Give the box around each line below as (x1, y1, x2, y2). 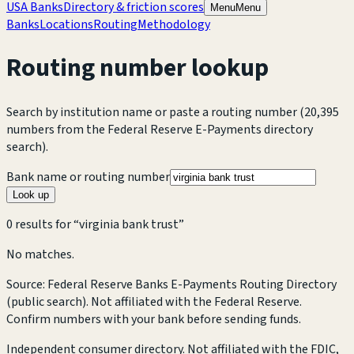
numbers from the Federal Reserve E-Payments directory (6, 120, 313, 138)
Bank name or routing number (6, 168, 170, 186)
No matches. (6, 245, 74, 263)
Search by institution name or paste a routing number (6, 103, 297, 121)
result (13, 215, 47, 233)
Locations (40, 16, 93, 33)
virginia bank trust (79, 215, 179, 233)
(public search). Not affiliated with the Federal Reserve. (6, 292, 302, 311)
